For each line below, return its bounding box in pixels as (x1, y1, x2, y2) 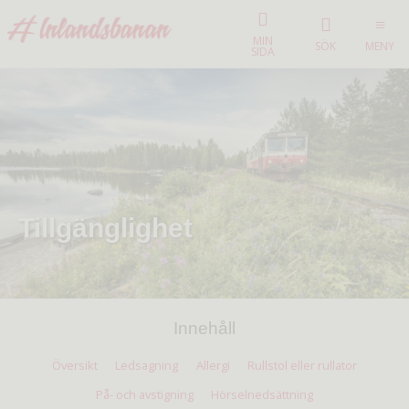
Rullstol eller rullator (247, 356, 358, 373)
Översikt (51, 356, 98, 373)
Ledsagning (115, 356, 179, 373)
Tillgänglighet (18, 211, 193, 243)
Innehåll (173, 317, 236, 338)
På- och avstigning (95, 385, 194, 403)
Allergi (195, 356, 230, 373)
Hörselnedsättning (211, 385, 314, 403)
